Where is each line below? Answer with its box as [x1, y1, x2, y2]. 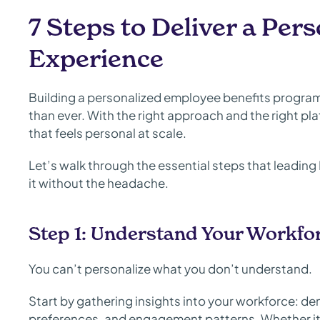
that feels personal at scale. [29, 125, 186, 141]
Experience [29, 44, 164, 74]
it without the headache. [29, 175, 171, 191]
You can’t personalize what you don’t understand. [29, 261, 312, 276]
